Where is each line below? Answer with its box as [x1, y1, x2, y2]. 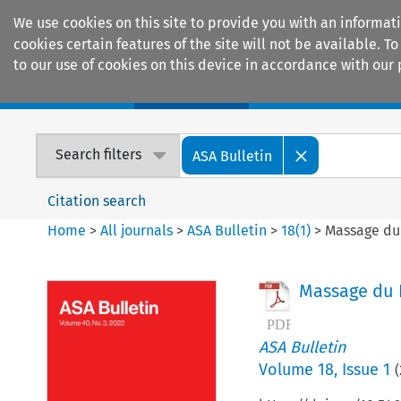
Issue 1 [341, 359, 390, 380]
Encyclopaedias [277, 81, 383, 100]
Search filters [55, 146, 142, 164]
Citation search [47, 192, 147, 209]
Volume [258, 359, 318, 380]
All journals [100, 221, 177, 239]
